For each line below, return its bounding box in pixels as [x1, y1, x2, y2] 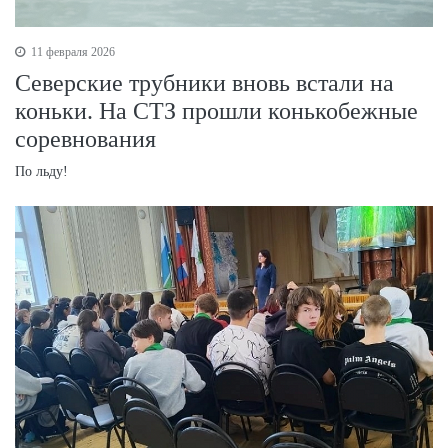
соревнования [15, 125, 156, 152]
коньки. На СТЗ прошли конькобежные [15, 97, 418, 124]
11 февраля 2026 [28, 44, 115, 59]
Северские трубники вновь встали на [15, 69, 394, 96]
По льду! [15, 163, 68, 179]
